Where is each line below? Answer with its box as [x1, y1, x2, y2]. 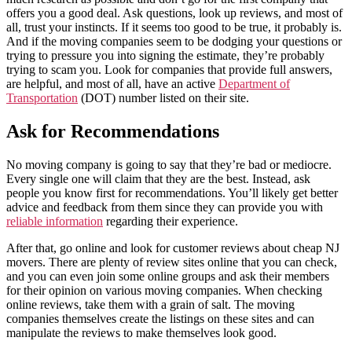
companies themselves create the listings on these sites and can [6, 311, 314, 325]
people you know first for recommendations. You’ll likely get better [6, 185, 338, 200]
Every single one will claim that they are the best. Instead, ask [6, 171, 310, 185]
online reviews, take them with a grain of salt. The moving [6, 297, 295, 311]
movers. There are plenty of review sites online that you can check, [6, 255, 337, 269]
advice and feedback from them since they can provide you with [6, 200, 323, 214]
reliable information [6, 214, 103, 228]
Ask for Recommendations [6, 120, 219, 141]
